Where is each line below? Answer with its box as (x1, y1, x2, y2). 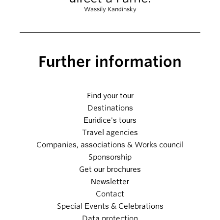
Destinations (87, 103, 133, 112)
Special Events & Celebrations (56, 201, 164, 211)
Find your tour (86, 91, 134, 100)
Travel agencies (82, 128, 138, 137)
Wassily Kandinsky (83, 5, 137, 13)
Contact (96, 189, 124, 198)
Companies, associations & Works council (36, 140, 184, 149)
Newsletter (91, 177, 129, 186)
